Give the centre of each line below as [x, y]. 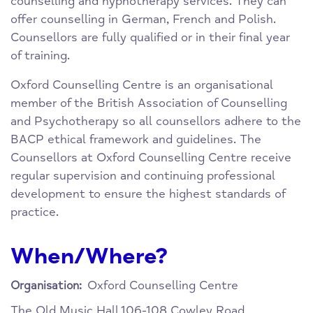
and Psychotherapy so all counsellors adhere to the [156, 122]
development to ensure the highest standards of [148, 194]
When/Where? [89, 257]
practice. [35, 212]
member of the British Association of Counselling [149, 103]
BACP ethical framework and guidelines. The [136, 140]
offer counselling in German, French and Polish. [143, 20]
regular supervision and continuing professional [143, 176]
